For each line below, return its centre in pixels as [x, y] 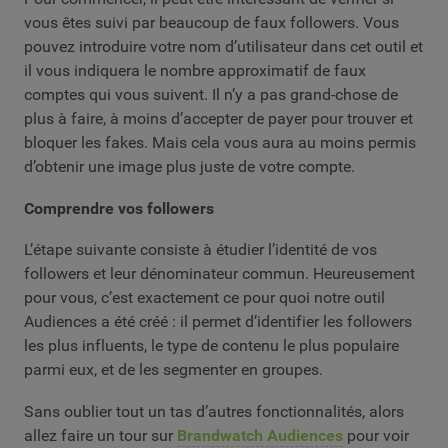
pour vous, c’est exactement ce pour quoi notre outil [204, 298]
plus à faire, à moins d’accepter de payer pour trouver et [218, 118]
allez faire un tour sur [100, 435]
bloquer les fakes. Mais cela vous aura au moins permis [220, 142]
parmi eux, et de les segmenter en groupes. [173, 370]
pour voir [376, 435]
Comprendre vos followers [119, 208]
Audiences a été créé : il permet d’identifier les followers [218, 322]
